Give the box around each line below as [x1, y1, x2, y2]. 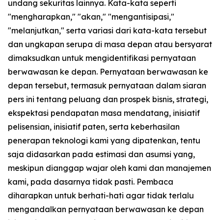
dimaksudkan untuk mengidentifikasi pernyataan [8, 53, 196, 63]
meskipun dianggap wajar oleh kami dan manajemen [8, 163, 211, 173]
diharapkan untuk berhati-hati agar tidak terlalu [8, 191, 194, 201]
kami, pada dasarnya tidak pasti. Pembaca [8, 177, 173, 187]
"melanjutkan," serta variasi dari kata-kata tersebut [8, 26, 207, 36]
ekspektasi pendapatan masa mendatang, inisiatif [8, 108, 200, 118]
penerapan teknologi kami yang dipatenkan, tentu [8, 136, 200, 146]
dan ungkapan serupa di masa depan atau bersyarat [8, 39, 212, 50]
